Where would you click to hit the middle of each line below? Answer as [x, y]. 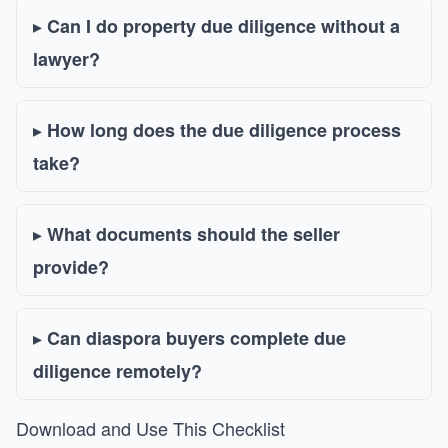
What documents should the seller [193, 234]
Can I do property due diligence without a [223, 26]
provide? [71, 267]
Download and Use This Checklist [150, 428]
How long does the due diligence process [224, 130]
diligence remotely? [117, 371]
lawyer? [66, 59]
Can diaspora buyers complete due [196, 338]
